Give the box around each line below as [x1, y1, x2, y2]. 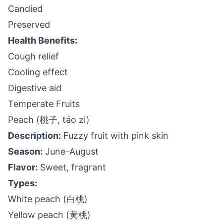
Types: [8, 178, 37, 188]
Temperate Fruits [8, 99, 80, 109]
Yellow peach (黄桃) [8, 210, 91, 220]
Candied [8, 3, 43, 14]
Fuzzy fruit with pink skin [61, 130, 168, 141]
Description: [8, 130, 61, 141]
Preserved [8, 19, 50, 30]
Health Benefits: [8, 35, 77, 46]
